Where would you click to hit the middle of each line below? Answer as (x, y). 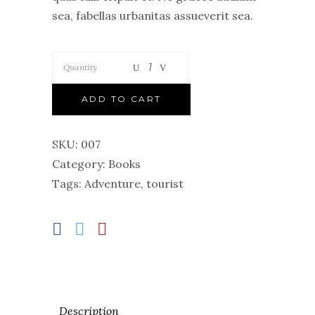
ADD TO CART (122, 99)
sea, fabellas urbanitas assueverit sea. (153, 15)
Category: (80, 164)
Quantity (80, 67)
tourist (165, 184)
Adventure (112, 184)
